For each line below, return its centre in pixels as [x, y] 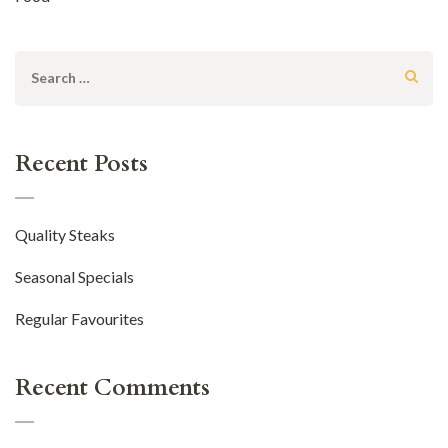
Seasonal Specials [74, 276]
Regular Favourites [79, 318]
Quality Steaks [65, 234]
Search [53, 76]
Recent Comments [112, 387]
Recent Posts [81, 163]
